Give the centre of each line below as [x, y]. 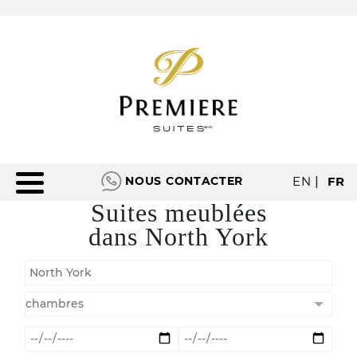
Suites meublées [178, 212]
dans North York [178, 236]
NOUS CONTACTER [184, 180]
